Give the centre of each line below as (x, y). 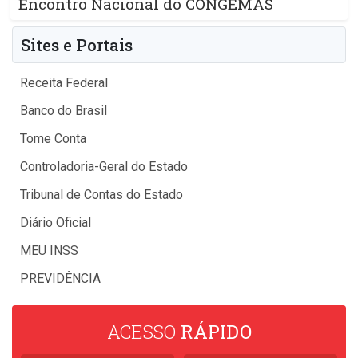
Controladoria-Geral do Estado (104, 167)
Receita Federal (64, 83)
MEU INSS (49, 251)
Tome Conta (53, 139)
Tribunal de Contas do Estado (101, 195)
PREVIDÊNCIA (60, 279)
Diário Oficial (56, 223)
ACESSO (143, 332)
